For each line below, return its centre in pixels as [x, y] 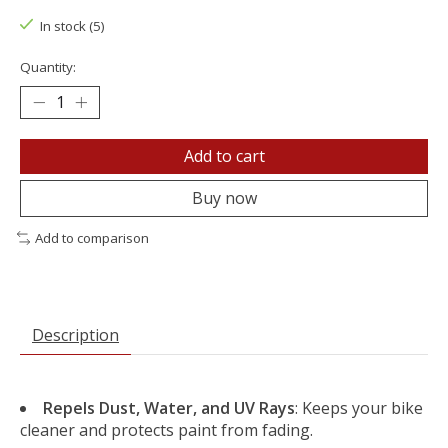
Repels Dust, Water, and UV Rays [169, 407]
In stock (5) [72, 25]
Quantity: [48, 67]
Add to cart [224, 156]
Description [75, 334]
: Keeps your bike [359, 407]
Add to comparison [91, 238]
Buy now [224, 198]
